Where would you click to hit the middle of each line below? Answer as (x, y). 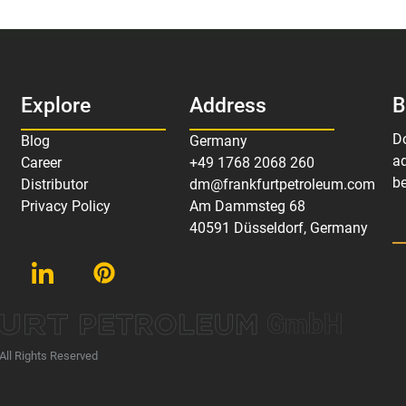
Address (228, 106)
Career (41, 163)
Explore (55, 106)
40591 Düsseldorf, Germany (279, 228)
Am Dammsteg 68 (248, 207)
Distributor (54, 185)
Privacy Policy (65, 207)
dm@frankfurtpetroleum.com (283, 185)
